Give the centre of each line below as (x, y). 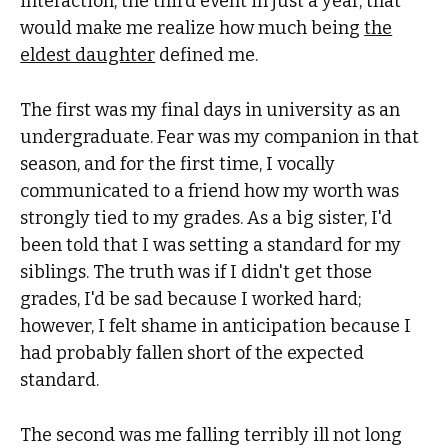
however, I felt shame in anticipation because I (216, 325)
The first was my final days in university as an (210, 109)
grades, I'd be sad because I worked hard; (191, 298)
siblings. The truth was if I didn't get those (196, 271)
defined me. (207, 54)
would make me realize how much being (192, 27)
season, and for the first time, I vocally (178, 163)
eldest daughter (88, 54)
